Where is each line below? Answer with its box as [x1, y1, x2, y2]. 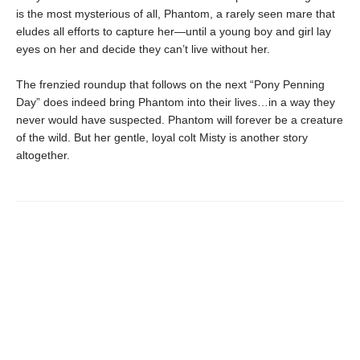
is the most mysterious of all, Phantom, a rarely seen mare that [16, 7, 335, 21]
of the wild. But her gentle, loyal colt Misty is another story [16, 131, 308, 145]
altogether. [16, 149, 70, 162]
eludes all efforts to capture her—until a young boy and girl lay [16, 25, 331, 39]
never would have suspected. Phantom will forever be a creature [16, 113, 343, 127]
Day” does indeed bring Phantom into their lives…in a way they [16, 96, 335, 109]
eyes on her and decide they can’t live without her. [16, 43, 270, 56]
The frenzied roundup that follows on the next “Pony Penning [16, 78, 325, 92]
